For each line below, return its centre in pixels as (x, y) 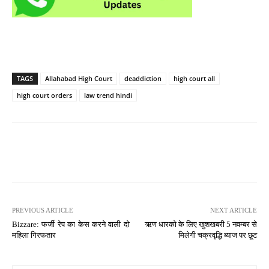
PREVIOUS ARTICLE (43, 210)
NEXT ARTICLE (233, 210)
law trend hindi (108, 95)
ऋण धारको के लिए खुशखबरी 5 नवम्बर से (201, 225)
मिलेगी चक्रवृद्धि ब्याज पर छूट (217, 235)
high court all (194, 79)
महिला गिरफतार (34, 235)
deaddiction (143, 79)
